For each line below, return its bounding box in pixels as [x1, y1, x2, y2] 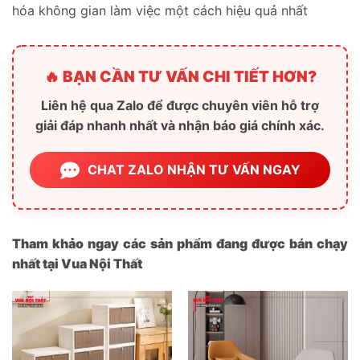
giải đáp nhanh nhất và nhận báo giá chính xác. [35, 117, 325, 134]
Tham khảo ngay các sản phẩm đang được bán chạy [12, 235, 348, 252]
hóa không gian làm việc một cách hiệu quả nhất [12, 2, 308, 19]
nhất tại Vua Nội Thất [12, 256, 142, 272]
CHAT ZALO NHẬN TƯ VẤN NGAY [87, 162, 301, 178]
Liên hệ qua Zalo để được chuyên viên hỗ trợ [41, 97, 319, 114]
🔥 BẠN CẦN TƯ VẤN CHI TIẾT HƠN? [43, 67, 317, 87]
